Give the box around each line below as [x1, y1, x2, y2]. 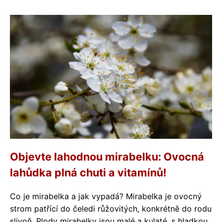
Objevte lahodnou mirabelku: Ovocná [10, 150, 204, 163]
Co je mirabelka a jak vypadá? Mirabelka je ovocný [10, 191, 202, 201]
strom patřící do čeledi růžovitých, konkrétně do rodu [10, 204, 212, 214]
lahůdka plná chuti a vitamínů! [10, 166, 166, 179]
